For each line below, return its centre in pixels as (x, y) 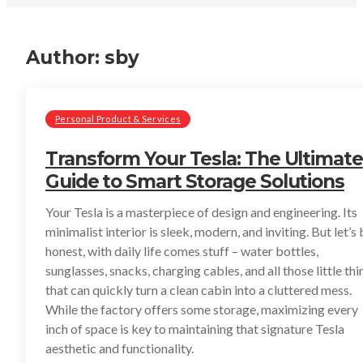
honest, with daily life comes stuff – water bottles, (182, 251)
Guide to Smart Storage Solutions (195, 181)
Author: (65, 58)
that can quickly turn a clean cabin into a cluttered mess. (199, 290)
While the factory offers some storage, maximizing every (202, 309)
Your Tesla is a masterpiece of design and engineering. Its (201, 212)
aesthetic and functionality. (120, 348)
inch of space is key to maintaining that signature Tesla (195, 329)
